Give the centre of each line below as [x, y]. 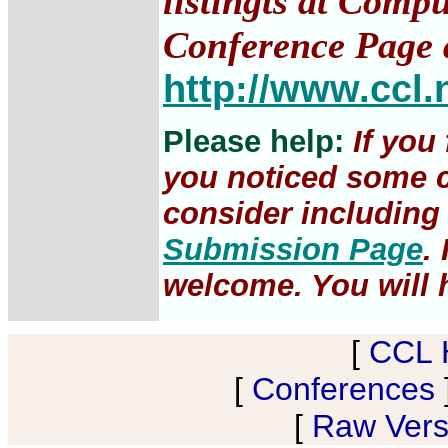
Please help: [258, 141]
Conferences [343, 389]
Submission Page [293, 249]
